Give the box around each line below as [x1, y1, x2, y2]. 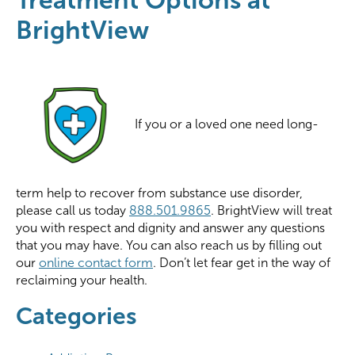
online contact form [39, 256, 153, 270]
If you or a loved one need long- [135, 117, 319, 132]
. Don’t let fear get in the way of [153, 256, 330, 270]
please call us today [16, 204, 129, 218]
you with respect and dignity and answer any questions [16, 221, 325, 235]
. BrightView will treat [211, 204, 332, 218]
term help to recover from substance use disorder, [16, 186, 303, 200]
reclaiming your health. [16, 273, 147, 288]
